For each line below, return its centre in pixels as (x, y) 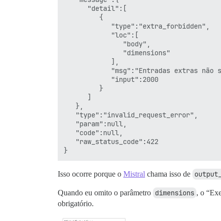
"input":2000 (111, 80)
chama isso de (169, 174)
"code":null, (93, 133)
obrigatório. (76, 204)
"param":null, (95, 124)
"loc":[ (101, 35)
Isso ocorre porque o (91, 174)
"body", (107, 44)
